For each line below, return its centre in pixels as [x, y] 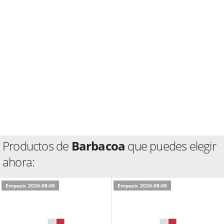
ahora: [19, 161]
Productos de [37, 145]
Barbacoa [98, 145]
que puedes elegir [170, 145]
